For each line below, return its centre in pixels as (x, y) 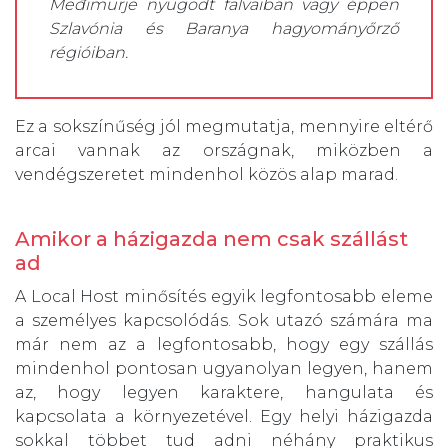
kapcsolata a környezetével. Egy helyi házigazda (224, 417)
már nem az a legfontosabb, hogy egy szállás (224, 345)
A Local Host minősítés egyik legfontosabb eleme (224, 297)
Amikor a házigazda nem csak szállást (211, 239)
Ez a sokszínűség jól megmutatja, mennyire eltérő (224, 127)
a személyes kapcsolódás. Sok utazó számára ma (224, 321)
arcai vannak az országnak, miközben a (224, 151)
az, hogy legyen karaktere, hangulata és (224, 393)
